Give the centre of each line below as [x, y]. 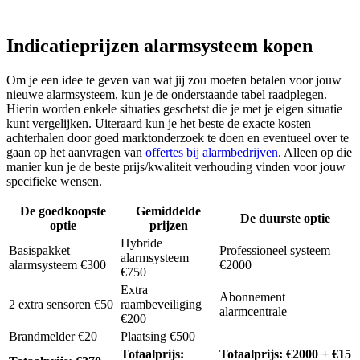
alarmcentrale [253, 312]
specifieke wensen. [54, 182]
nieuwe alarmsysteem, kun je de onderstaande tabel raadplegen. [167, 95]
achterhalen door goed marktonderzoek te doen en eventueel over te [178, 138]
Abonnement [252, 297]
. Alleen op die [315, 153]
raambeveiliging [161, 305]
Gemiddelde [168, 211]
